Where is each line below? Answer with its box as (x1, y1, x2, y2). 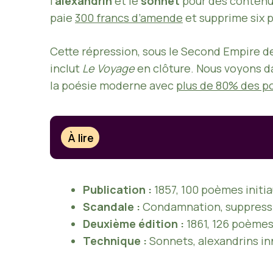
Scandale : (83, 199, 140, 214)
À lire (68, 130, 94, 145)
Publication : (83, 182, 152, 197)
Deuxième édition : (83, 216, 184, 232)
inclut (50, 60, 82, 76)
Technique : (83, 233, 147, 249)
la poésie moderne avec (50, 77, 176, 93)
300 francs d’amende (75, 10, 183, 25)
